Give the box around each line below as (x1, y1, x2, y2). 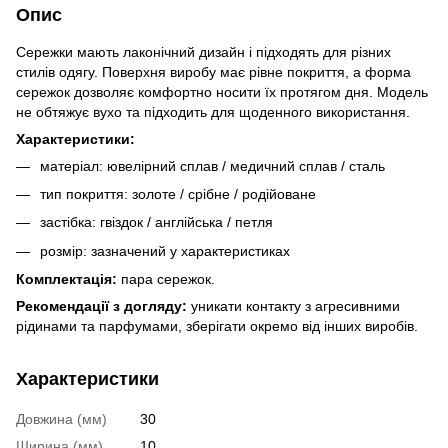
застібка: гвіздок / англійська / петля (40, 214, 273, 231)
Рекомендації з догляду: (16, 298, 187, 315)
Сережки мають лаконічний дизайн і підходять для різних (16, 43, 391, 60)
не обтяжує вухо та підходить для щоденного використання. (16, 103, 410, 120)
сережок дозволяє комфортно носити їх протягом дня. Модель (16, 83, 428, 100)
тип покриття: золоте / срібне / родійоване (40, 185, 316, 202)
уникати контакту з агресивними (187, 298, 400, 315)
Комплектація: (16, 271, 117, 288)
